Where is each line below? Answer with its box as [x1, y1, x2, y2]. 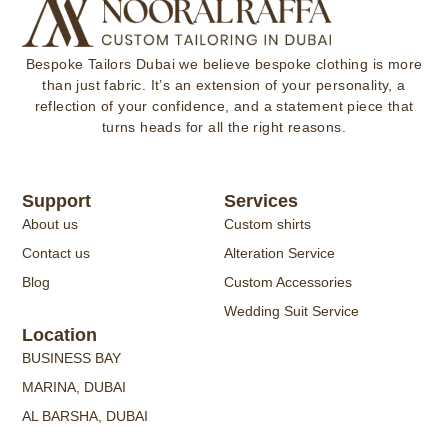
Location [22, 325, 98, 346]
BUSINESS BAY [22, 350, 122, 367]
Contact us [22, 245, 91, 262]
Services [224, 191, 298, 212]
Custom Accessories [224, 274, 352, 291]
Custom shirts [224, 216, 311, 233]
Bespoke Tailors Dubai [25, 55, 175, 72]
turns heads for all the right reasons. [101, 118, 347, 135]
